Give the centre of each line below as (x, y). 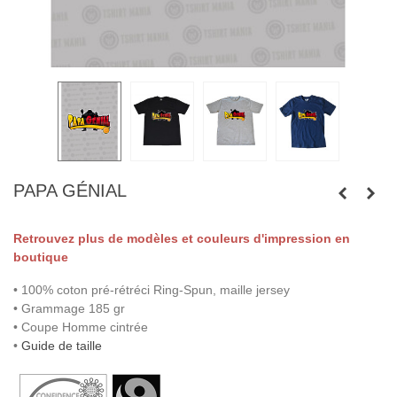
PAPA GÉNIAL (70, 190)
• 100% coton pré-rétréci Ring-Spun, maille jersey (152, 289)
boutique (41, 257)
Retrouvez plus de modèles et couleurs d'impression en (182, 238)
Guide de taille (62, 345)
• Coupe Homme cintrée (81, 327)
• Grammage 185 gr (69, 308)
